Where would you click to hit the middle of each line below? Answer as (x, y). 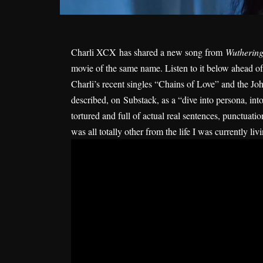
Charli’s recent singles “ (115, 83)
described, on (97, 99)
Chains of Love (187, 83)
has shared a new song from (171, 52)
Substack (140, 99)
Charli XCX (94, 52)
